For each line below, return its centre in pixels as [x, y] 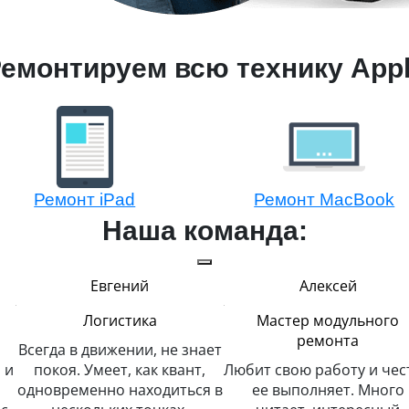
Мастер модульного [328, 320]
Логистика [120, 320]
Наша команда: [204, 231]
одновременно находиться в [120, 390]
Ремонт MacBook [325, 199]
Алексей [328, 286]
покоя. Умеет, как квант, [120, 370]
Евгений [120, 286]
